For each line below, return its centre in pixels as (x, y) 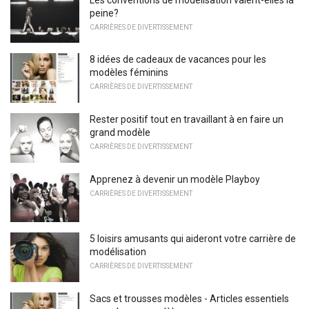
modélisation (118, 252)
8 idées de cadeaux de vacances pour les (178, 60)
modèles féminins (129, 73)
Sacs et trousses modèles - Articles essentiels (189, 298)
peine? (104, 13)
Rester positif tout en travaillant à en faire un (187, 119)
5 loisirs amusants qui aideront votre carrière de (193, 239)
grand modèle (120, 132)
